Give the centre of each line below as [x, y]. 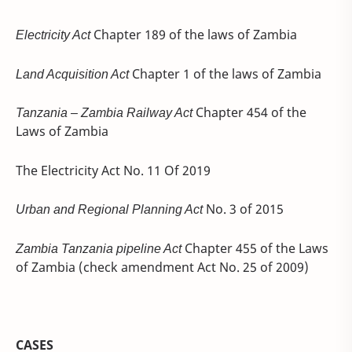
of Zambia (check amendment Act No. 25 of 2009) [162, 267]
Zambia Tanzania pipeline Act [99, 248]
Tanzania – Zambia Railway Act [104, 113]
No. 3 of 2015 [243, 209]
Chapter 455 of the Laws [255, 248]
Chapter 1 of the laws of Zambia [225, 73]
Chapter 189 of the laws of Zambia [194, 35]
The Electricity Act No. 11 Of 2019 [113, 170]
